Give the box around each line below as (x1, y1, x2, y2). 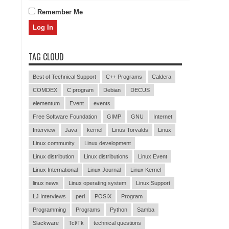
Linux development (84, 140, 131, 146)
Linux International (33, 167, 78, 173)
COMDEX (33, 87, 57, 93)
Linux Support (136, 180, 170, 186)
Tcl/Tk (68, 220, 84, 226)
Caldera (152, 74, 171, 80)
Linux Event (138, 153, 167, 159)
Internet (153, 113, 172, 120)
